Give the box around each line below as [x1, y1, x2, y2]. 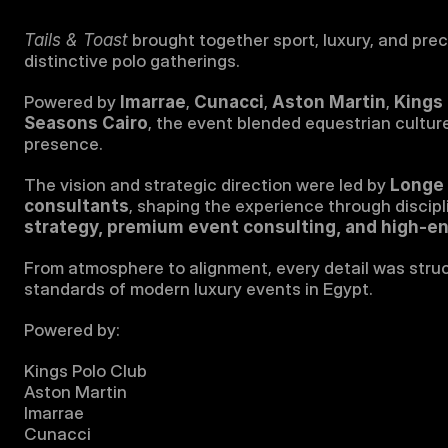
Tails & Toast [24, 30, 128, 50]
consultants [24, 196, 129, 216]
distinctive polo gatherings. [24, 51, 240, 71]
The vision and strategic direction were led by [24, 175, 390, 195]
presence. [24, 134, 103, 154]
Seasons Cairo [24, 113, 148, 133]
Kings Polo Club [24, 361, 147, 381]
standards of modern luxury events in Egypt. [24, 279, 373, 299]
